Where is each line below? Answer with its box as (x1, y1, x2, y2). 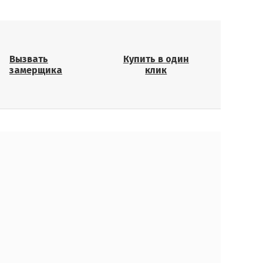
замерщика (9, 65, 62, 76)
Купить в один (123, 53, 189, 65)
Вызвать (9, 53, 48, 65)
